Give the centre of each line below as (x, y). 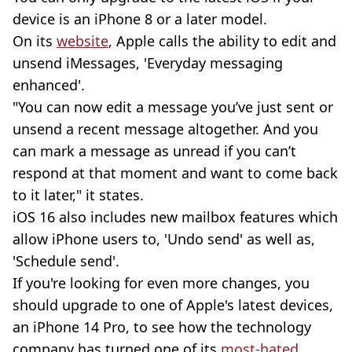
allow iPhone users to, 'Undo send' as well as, (164, 239)
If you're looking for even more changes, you (161, 283)
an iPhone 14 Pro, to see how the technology (162, 327)
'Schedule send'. (66, 261)
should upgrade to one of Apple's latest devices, (173, 305)
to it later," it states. (78, 195)
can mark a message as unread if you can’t (154, 151)
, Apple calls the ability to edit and (222, 41)
